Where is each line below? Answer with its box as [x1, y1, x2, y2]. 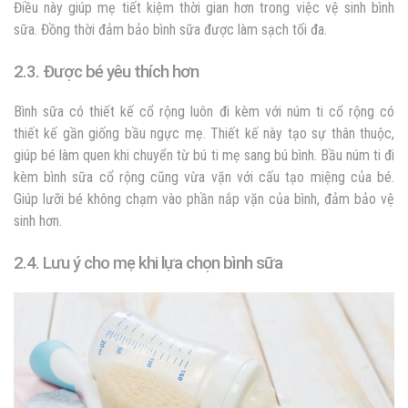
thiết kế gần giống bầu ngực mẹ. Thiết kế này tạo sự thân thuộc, [14, 124, 394, 142]
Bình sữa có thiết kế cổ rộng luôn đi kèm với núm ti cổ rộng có [14, 102, 394, 120]
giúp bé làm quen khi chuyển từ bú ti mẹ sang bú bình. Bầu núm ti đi [14, 146, 394, 164]
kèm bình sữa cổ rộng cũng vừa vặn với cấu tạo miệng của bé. [14, 168, 394, 186]
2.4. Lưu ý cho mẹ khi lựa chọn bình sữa [14, 252, 282, 273]
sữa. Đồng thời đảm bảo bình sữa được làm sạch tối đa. [14, 20, 327, 38]
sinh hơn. [14, 211, 62, 229]
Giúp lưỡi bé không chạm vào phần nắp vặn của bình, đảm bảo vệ [14, 189, 394, 208]
